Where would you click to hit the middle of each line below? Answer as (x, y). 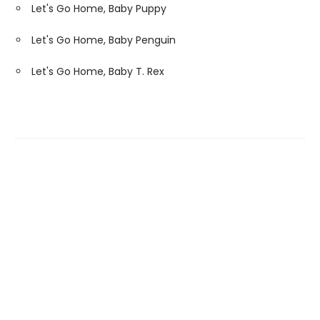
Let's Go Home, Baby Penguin (104, 40)
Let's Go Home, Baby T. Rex (98, 71)
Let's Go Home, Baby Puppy (99, 9)
